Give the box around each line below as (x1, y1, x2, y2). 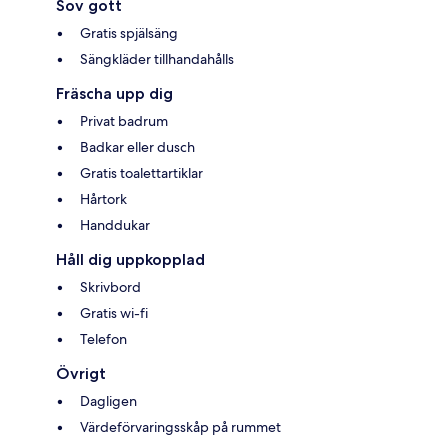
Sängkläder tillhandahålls (80, 50, 234, 69)
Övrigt (56, 364, 106, 384)
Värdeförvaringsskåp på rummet (80, 418, 281, 437)
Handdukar (80, 216, 150, 235)
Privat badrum (80, 112, 168, 131)
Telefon (80, 330, 127, 349)
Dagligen (80, 392, 137, 411)
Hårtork (80, 190, 127, 209)
